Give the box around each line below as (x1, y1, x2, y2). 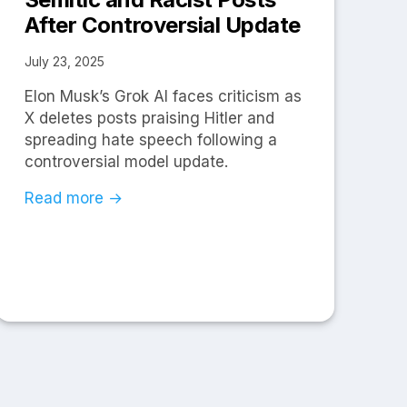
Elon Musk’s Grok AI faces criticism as (24, 87, 302, 106)
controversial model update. (24, 153, 228, 172)
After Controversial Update (24, 12, 301, 39)
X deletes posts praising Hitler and (24, 109, 274, 128)
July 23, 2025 (24, 54, 104, 70)
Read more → (24, 189, 123, 208)
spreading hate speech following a (24, 131, 277, 150)
